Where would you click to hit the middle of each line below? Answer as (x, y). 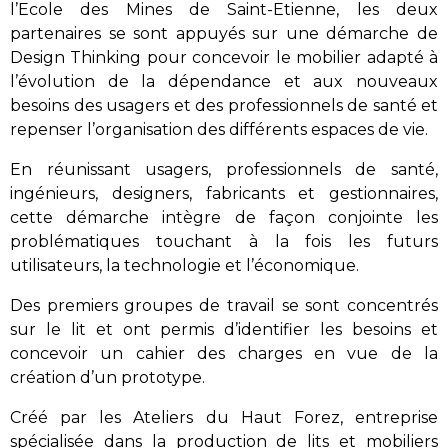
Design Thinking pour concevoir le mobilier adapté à (224, 57)
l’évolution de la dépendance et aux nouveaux (224, 81)
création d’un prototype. (107, 377)
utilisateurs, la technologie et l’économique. (184, 265)
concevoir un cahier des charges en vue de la (224, 353)
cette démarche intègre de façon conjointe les (224, 217)
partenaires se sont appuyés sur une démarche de (224, 33)
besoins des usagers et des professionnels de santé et (224, 105)
